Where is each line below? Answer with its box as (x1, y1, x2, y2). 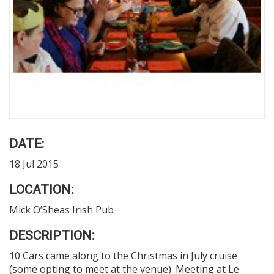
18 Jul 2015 (9, 157, 59, 171)
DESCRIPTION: (9, 228, 94, 243)
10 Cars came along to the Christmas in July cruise (9, 249, 237, 262)
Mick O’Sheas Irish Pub (9, 203, 114, 217)
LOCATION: (9, 182, 73, 197)
